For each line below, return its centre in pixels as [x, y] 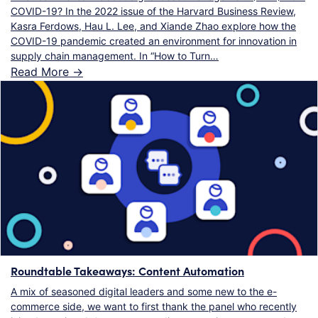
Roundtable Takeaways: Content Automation [127, 270]
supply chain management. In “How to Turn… [115, 55]
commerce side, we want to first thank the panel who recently [154, 306]
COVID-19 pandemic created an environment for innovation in [154, 40]
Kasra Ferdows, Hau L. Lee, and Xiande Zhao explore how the [153, 26]
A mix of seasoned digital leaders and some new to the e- [144, 291]
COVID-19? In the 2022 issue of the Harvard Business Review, [153, 11]
